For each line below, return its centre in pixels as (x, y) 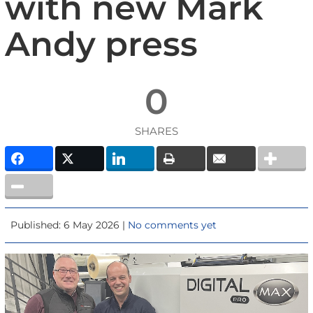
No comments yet (173, 225)
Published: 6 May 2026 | (70, 225)
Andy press (101, 44)
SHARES (156, 131)
